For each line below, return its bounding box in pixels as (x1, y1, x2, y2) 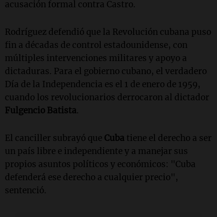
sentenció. (5, 185, 46, 196)
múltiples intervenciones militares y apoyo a (5, 52, 187, 63)
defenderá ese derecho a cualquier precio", (5, 171, 178, 183)
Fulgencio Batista (5, 105, 77, 116)
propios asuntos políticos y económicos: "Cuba (5, 158, 196, 170)
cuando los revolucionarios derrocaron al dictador (5, 92, 209, 103)
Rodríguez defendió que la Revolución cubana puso (5, 26, 211, 37)
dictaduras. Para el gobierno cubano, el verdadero (5, 65, 207, 77)
